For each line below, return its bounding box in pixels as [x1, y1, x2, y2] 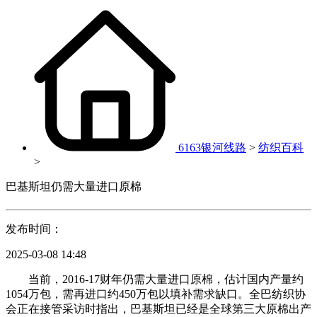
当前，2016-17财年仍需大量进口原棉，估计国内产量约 [6, 273, 304, 286]
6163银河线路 [178, 142, 246, 154]
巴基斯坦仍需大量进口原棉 [6, 180, 142, 192]
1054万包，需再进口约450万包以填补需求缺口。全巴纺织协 [6, 288, 306, 301]
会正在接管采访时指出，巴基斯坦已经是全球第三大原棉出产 [6, 303, 311, 316]
